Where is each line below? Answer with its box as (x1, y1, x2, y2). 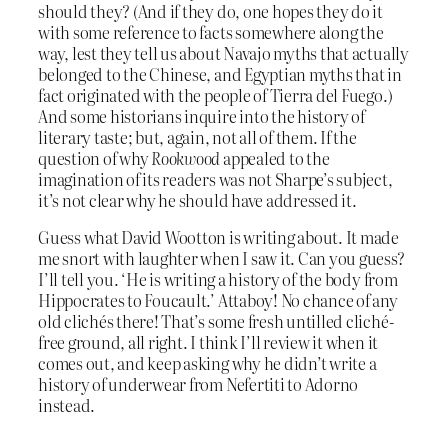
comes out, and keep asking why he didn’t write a (38, 351, 377, 376)
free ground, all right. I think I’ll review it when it (38, 330, 379, 355)
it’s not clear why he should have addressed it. (38, 187, 357, 212)
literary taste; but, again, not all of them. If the (38, 124, 357, 149)
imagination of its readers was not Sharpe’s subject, (38, 166, 393, 191)
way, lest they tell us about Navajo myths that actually (38, 40, 409, 65)
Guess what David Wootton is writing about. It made (38, 225, 400, 250)
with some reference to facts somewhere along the (38, 19, 384, 44)
